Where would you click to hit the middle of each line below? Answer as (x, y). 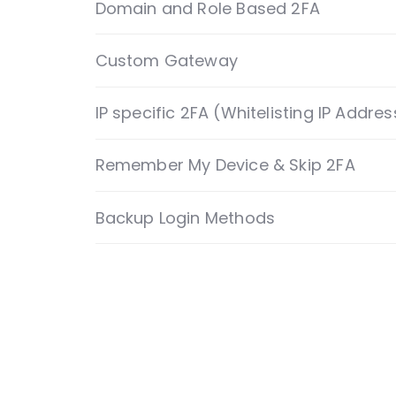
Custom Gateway (167, 42)
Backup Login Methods (185, 199)
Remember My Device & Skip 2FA (225, 147)
